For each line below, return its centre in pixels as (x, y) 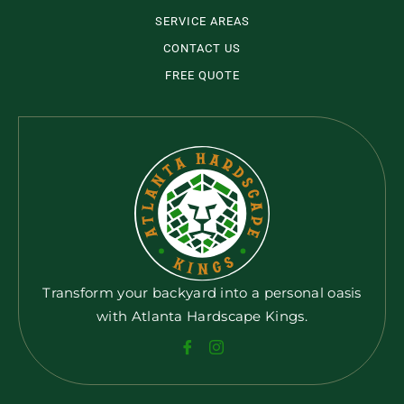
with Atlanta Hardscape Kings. (202, 316)
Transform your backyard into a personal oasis (202, 292)
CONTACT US (202, 49)
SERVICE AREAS (202, 22)
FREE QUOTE (202, 76)
